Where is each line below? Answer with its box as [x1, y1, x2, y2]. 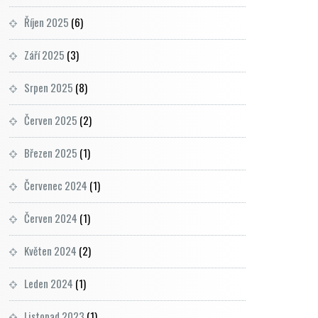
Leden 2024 [24, 275, 73, 291]
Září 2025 [24, 47, 65, 62]
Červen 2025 [24, 112, 77, 128]
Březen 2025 [24, 145, 77, 160]
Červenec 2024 [24, 177, 87, 193]
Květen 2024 [24, 243, 77, 258]
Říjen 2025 [24, 14, 69, 30]
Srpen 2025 [24, 79, 73, 95]
